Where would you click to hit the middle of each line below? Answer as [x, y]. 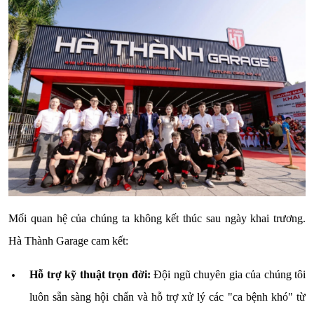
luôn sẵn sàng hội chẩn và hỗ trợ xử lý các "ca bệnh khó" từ [168, 296]
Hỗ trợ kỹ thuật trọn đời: [90, 274]
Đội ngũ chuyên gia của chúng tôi [228, 274]
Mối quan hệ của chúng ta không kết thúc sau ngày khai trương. [157, 218]
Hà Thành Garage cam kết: [68, 240]
